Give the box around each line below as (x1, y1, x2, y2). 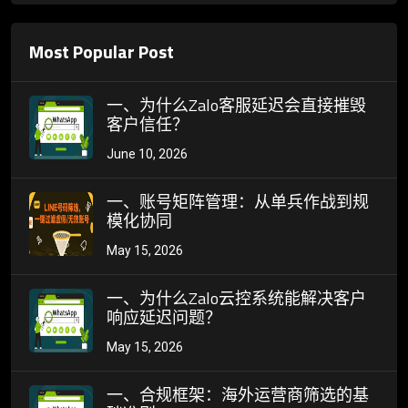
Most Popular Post (29, 37, 174, 66)
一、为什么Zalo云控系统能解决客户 (107, 286, 366, 311)
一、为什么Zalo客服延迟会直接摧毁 (107, 93, 366, 118)
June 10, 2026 (107, 147, 188, 162)
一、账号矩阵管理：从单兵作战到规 (107, 189, 369, 215)
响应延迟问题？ (107, 305, 221, 331)
